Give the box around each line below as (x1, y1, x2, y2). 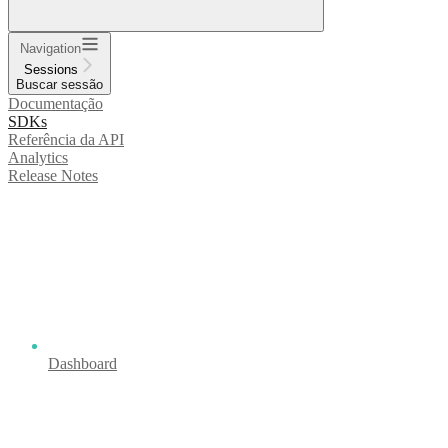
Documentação (8, 95, 103, 113)
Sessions (23, 62, 78, 78)
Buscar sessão (16, 77, 103, 93)
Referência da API (8, 131, 124, 149)
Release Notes (8, 167, 98, 185)
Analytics (8, 149, 68, 167)
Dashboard (48, 355, 117, 373)
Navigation (20, 41, 81, 57)
